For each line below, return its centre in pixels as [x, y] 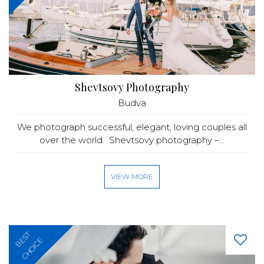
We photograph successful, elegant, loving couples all [132, 127]
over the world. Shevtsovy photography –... [132, 140]
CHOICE [32, 248]
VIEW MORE [132, 176]
